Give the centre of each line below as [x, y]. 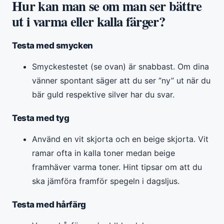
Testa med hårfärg [49, 204]
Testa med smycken [52, 45]
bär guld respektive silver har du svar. [103, 94]
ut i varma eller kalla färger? [88, 21]
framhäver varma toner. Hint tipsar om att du [117, 167]
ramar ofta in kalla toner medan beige [103, 153]
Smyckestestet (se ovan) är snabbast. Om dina [120, 66]
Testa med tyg [41, 118]
